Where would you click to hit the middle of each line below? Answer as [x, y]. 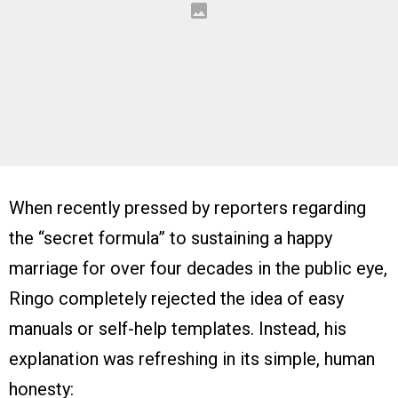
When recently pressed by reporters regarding [187, 208]
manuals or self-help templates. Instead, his [178, 329]
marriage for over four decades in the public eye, [198, 269]
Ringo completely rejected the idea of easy [176, 299]
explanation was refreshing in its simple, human [192, 359]
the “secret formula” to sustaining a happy [171, 239]
